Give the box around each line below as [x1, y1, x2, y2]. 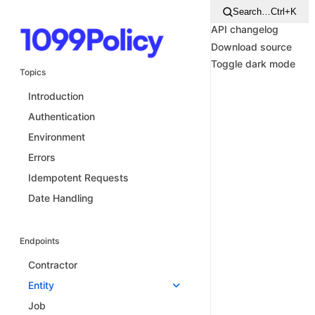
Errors [28, 150, 56, 163]
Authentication [28, 110, 95, 122]
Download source [211, 40, 292, 53]
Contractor [28, 258, 77, 271]
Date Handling [28, 191, 94, 204]
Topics [20, 66, 46, 77]
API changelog [211, 23, 278, 35]
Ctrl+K [271, 6, 297, 17]
